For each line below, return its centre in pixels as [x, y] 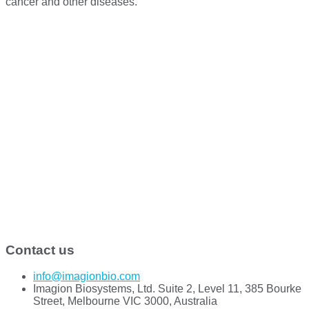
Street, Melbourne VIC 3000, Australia [125, 301]
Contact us [40, 250]
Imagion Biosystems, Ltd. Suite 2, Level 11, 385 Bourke [167, 289]
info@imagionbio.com [87, 277]
